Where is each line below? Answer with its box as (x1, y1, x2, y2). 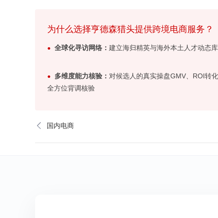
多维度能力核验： (54, 72, 109, 80)
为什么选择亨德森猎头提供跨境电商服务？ (47, 24, 214, 35)
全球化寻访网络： (54, 44, 109, 52)
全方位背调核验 (47, 84, 95, 92)
